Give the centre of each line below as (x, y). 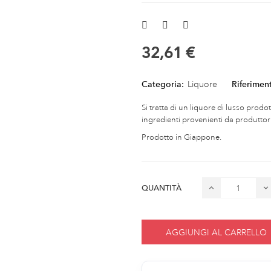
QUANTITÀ (162, 188)
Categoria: (163, 84)
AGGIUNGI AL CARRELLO (216, 232)
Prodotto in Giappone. (181, 138)
